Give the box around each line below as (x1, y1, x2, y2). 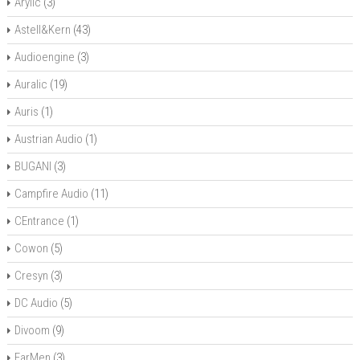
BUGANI (14, 159, 51, 174)
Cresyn (14, 268, 48, 283)
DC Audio (14, 296, 58, 310)
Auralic (14, 77, 47, 92)
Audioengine (14, 50, 75, 64)
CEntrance (14, 214, 64, 228)
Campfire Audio (14, 186, 88, 201)
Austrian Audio (14, 132, 83, 146)
